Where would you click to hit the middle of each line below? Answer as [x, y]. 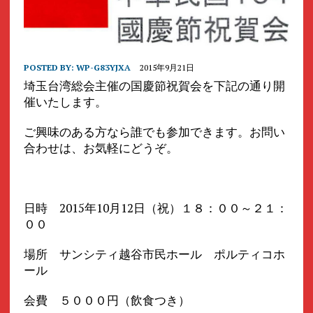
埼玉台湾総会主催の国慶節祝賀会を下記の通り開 [154, 85]
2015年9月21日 [167, 67]
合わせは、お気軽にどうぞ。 [101, 147]
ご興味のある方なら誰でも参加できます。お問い [154, 131]
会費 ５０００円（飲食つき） [107, 300]
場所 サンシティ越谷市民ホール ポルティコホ [154, 254]
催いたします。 [65, 101]
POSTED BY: [50, 67]
